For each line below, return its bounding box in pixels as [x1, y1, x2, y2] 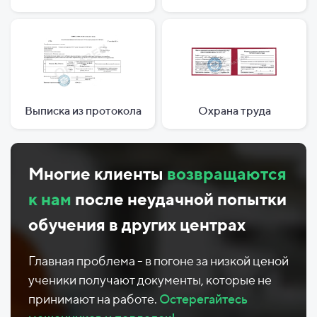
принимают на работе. [28, 291, 159, 306]
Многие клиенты [28, 163, 167, 183]
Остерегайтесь [159, 291, 248, 306]
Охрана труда [197, 103, 271, 117]
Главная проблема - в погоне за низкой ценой [28, 253, 289, 268]
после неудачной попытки [71, 188, 287, 209]
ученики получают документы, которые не [28, 272, 272, 287]
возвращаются [167, 163, 287, 183]
